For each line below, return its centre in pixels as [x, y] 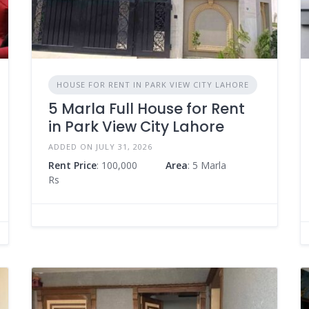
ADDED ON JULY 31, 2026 [100, 147]
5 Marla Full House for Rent [146, 109]
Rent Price [72, 166]
